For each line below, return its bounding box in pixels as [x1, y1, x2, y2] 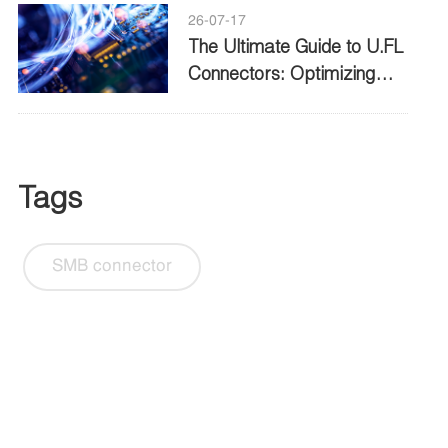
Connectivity [188, 116, 285, 139]
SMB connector [52, 258, 172, 276]
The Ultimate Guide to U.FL [188, 35, 403, 58]
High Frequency [188, 89, 312, 112]
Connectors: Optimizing [188, 62, 375, 85]
